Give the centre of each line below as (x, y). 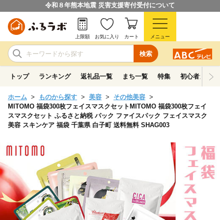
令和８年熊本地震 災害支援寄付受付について (110, 5)
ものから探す (58, 97)
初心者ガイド (199, 76)
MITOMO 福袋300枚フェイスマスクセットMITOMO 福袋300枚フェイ (107, 106)
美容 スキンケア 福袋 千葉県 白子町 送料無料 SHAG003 (89, 125)
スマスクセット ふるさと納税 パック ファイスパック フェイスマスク (108, 116)
